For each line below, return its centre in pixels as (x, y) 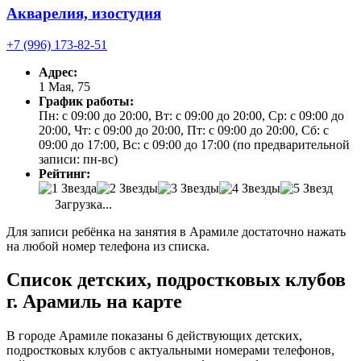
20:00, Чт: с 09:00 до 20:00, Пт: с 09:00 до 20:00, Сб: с (184, 130)
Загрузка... (82, 204)
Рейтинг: (64, 173)
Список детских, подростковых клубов (176, 280)
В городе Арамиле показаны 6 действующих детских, (154, 336)
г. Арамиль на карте (94, 302)
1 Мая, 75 (64, 86)
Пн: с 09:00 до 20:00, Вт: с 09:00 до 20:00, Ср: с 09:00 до (191, 115)
